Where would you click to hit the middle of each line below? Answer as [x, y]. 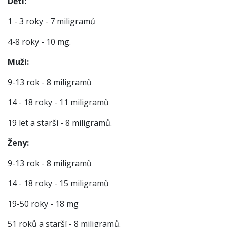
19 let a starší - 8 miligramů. [60, 122]
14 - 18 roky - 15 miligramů [58, 183]
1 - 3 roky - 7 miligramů [51, 21]
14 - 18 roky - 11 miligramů [58, 102]
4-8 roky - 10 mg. [39, 41]
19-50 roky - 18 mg [43, 203]
